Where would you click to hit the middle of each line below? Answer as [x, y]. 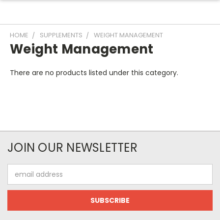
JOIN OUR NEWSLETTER [72, 148]
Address [21, 179]
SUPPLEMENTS [61, 35]
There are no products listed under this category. [94, 73]
